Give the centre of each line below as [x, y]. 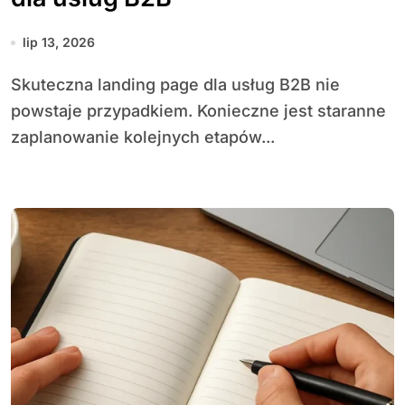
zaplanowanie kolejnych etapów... [143, 137]
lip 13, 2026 [59, 42]
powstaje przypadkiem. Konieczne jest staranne [198, 111]
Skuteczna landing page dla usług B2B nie [16, 85]
